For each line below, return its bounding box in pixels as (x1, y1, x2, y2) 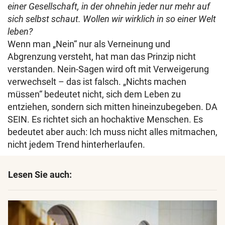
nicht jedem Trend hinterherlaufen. (8, 139, 145, 150)
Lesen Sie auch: (8, 169, 72, 180)
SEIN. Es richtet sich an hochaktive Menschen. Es (8, 114, 203, 125)
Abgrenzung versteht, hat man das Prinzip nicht (8, 51, 196, 62)
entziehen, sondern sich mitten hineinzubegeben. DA (8, 101, 217, 112)
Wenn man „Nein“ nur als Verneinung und (8, 38, 170, 49)
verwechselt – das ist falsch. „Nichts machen (8, 76, 186, 87)
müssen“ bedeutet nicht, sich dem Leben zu (8, 88, 181, 99)
